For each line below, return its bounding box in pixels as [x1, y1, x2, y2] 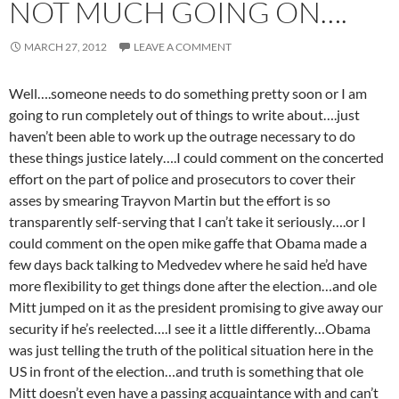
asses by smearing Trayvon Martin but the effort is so [9, 191, 330, 208]
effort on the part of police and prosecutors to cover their [9, 170, 355, 187]
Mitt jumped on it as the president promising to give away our [9, 298, 383, 315]
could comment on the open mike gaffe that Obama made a [9, 234, 367, 251]
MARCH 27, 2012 [24, 40, 107, 53]
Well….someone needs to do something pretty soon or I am [9, 85, 367, 102]
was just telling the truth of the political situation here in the [9, 341, 373, 358]
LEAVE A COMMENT [134, 40, 232, 53]
